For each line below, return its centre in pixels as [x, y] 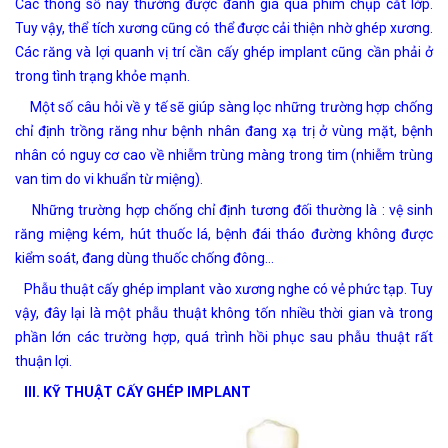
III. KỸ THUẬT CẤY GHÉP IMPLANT [136, 392]
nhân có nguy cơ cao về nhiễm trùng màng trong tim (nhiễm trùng [224, 155]
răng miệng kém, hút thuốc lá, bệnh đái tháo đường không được [224, 234]
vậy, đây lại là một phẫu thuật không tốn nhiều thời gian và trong [224, 313]
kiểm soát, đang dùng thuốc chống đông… [144, 258]
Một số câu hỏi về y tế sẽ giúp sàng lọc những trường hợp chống [224, 107]
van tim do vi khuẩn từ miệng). [109, 179]
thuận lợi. [43, 361]
